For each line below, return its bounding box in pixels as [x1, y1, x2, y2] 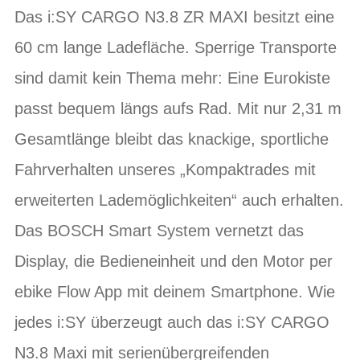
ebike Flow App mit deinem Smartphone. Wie [14, 282, 335, 301]
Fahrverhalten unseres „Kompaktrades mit [14, 160, 316, 178]
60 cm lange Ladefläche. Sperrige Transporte [14, 38, 337, 56]
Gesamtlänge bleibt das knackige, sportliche [14, 129, 329, 148]
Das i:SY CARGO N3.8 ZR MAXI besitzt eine [14, 7, 334, 26]
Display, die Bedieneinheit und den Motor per [14, 252, 333, 270]
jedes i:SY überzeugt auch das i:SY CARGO [14, 313, 329, 331]
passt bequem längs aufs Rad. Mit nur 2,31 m [14, 99, 342, 117]
